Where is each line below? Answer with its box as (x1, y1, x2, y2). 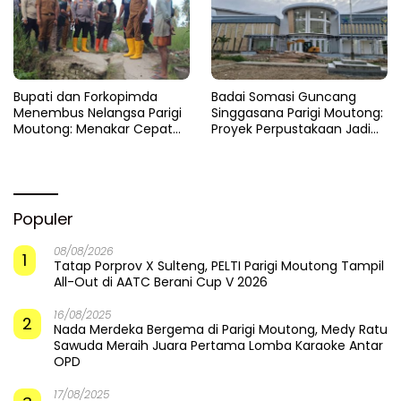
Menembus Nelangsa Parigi (13, 104, 182, 123)
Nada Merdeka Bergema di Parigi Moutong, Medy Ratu (54, 320, 388, 339)
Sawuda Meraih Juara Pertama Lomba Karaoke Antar (54, 337, 383, 355)
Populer (13, 208, 73, 231)
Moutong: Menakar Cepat (13, 120, 173, 139)
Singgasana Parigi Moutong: (211, 104, 383, 123)
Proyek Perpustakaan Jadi (211, 120, 371, 139)
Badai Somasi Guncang (211, 88, 356, 107)
